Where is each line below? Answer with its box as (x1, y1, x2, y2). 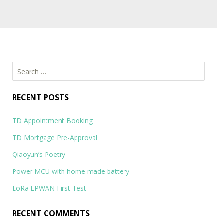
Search (12, 62, 33, 72)
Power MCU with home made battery (12, 167, 129, 176)
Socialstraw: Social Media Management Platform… (13, 20, 159, 29)
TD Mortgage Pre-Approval (12, 133, 97, 142)
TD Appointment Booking (12, 116, 93, 125)
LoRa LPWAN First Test (12, 184, 86, 193)
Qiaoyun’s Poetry (12, 150, 65, 159)
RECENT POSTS (12, 92, 69, 103)
